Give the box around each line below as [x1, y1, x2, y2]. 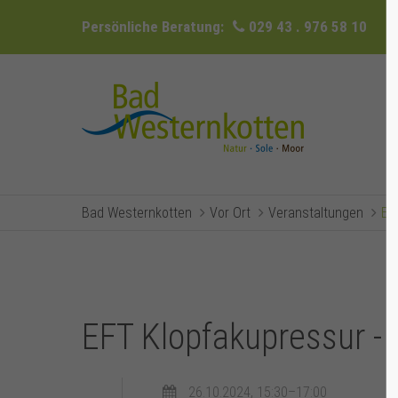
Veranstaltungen [268, 204, 363, 221]
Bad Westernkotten [82, 204, 192, 221]
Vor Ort [210, 204, 251, 221]
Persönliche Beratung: [82, 18, 224, 36]
